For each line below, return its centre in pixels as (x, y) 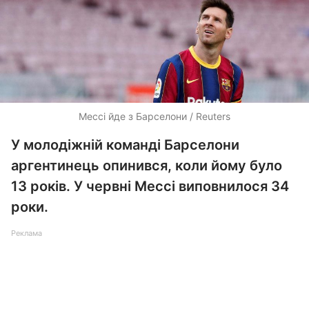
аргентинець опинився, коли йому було (147, 166)
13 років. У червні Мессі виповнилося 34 (150, 186)
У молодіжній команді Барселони (125, 145)
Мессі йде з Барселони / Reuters (154, 116)
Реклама (27, 233)
